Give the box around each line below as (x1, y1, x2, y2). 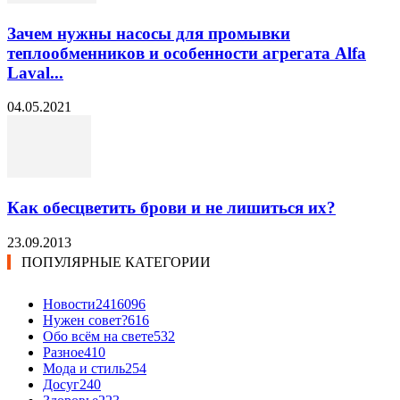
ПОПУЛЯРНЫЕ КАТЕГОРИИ (21, 254, 211, 270)
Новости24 (43, 296, 110, 312)
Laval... (7, 62, 63, 82)
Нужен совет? (43, 312, 128, 328)
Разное (43, 344, 84, 360)
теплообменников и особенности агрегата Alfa (7, 43, 366, 62)
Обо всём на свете (43, 328, 154, 344)
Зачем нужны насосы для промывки (7, 23, 290, 43)
